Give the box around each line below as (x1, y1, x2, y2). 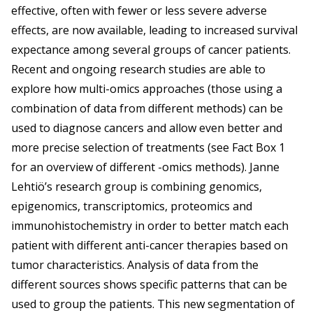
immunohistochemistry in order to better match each (11, 218, 289, 234)
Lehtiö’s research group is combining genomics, (11, 179, 262, 195)
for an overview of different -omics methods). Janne (11, 159, 279, 175)
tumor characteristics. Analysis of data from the (11, 257, 259, 273)
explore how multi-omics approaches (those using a (11, 81, 282, 97)
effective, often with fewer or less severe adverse (11, 3, 267, 19)
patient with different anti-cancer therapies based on (11, 238, 288, 254)
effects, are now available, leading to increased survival (11, 22, 298, 38)
